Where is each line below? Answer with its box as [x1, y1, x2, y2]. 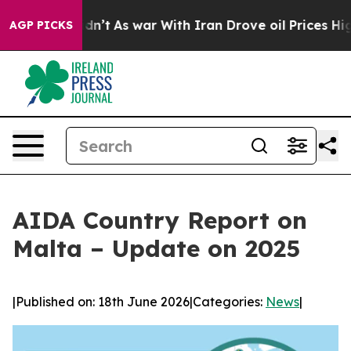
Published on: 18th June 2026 [16, 294, 190, 309]
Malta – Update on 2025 [13, 233, 300, 263]
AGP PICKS [9, 18, 73, 32]
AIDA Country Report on [13, 205, 307, 235]
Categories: [193, 294, 266, 309]
